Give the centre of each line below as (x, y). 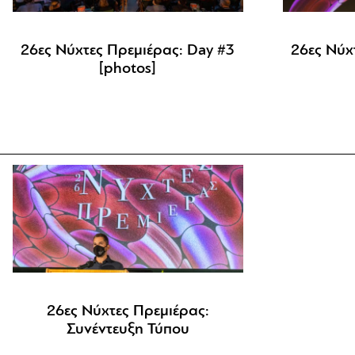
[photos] (128, 69)
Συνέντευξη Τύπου (128, 329)
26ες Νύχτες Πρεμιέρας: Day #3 (128, 51)
